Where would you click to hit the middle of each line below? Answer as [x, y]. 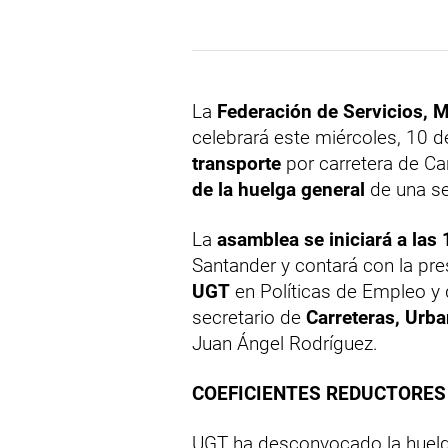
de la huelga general [278, 190]
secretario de [249, 318]
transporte [236, 164]
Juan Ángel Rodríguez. [285, 344]
